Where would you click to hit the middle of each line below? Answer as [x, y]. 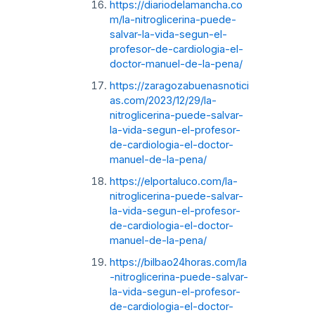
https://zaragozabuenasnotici [179, 85]
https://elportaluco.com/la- [173, 181]
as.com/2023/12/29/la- [163, 100]
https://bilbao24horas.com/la [178, 262]
